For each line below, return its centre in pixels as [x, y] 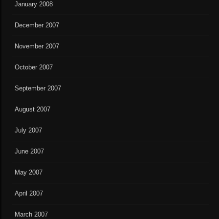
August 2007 [33, 109]
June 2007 [30, 152]
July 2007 [29, 131]
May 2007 [29, 173]
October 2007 [34, 67]
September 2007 [38, 88]
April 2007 [29, 194]
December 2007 [37, 25]
